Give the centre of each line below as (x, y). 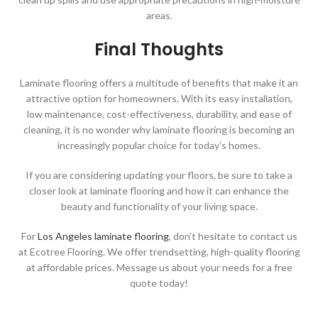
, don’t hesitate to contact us (233, 236)
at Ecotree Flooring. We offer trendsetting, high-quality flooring (159, 251)
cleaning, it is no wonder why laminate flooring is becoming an (159, 129)
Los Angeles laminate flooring (103, 236)
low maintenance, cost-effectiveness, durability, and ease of (159, 114)
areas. (159, 15)
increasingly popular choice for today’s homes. (159, 145)
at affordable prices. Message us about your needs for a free (159, 267)
